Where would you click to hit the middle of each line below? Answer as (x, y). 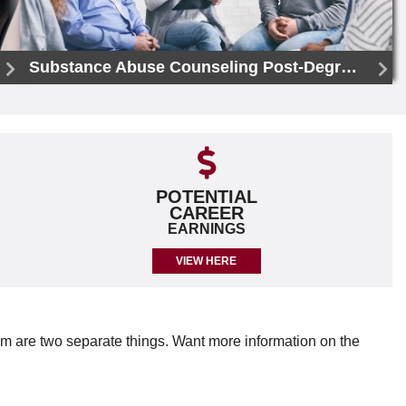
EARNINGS (206, 229)
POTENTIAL (206, 197)
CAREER (206, 213)
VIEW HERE (207, 261)
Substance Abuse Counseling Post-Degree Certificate (349, 67)
